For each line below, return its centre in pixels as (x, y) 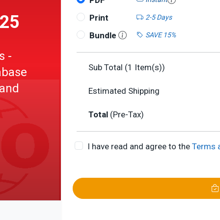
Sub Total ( (108, 67)
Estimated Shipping (124, 91)
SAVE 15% (160, 35)
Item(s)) (149, 67)
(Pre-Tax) (127, 114)
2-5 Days (158, 17)
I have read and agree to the (139, 146)
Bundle (104, 35)
